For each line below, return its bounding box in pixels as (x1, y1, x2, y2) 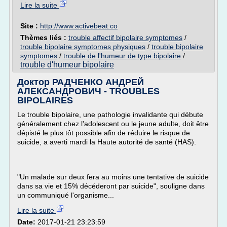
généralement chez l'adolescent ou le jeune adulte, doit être (17, 120, 209, 128)
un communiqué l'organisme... (17, 191, 114, 199)
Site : (20, 22, 40, 30)
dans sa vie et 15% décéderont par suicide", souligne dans (17, 182, 205, 190)
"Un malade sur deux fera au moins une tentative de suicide (17, 173, 209, 181)
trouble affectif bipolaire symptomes (68, 33, 182, 42)
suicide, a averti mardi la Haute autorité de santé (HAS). (17, 138, 196, 146)
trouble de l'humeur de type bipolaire (63, 52, 181, 60)
